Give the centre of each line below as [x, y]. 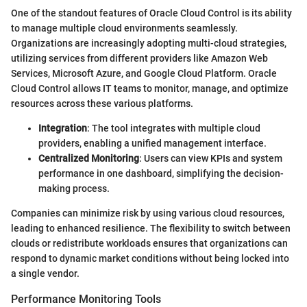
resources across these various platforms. [102, 104]
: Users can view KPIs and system [211, 159]
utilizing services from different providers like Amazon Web [139, 59]
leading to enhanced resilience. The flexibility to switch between [151, 229]
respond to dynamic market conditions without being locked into [150, 259]
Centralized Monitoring [89, 159]
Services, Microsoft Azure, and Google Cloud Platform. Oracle [144, 74]
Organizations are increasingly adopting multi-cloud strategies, [149, 44]
